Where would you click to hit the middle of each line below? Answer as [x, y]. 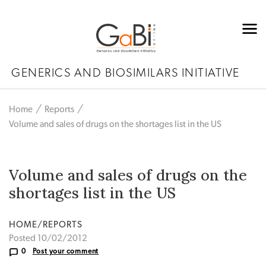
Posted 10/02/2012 [48, 239]
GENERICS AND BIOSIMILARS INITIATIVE [126, 73]
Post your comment [66, 251]
